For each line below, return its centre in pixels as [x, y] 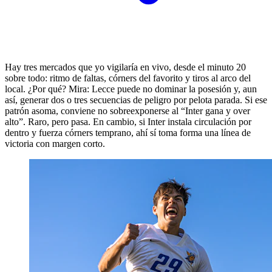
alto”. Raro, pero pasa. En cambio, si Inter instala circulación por [128, 122]
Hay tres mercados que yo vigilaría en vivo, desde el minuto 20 [125, 67]
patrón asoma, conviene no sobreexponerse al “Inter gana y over [127, 111]
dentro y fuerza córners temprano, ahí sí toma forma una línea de [128, 133]
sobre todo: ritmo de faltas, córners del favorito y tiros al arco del [128, 78]
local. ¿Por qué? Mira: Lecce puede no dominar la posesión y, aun [131, 89]
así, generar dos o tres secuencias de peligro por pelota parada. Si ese [136, 100]
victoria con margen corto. [55, 144]
